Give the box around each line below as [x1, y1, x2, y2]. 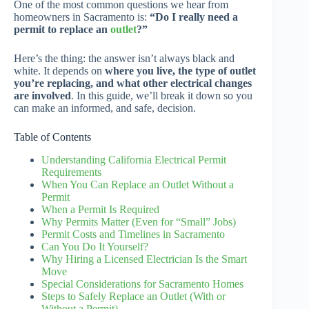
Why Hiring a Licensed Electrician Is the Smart [41, 253, 247, 266]
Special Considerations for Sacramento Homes [41, 278, 243, 290]
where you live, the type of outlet [105, 65, 256, 77]
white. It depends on [14, 65, 105, 77]
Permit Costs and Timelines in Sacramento [41, 228, 225, 241]
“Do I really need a [150, 11, 238, 23]
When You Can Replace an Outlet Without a [41, 179, 234, 191]
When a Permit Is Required [41, 203, 159, 216]
